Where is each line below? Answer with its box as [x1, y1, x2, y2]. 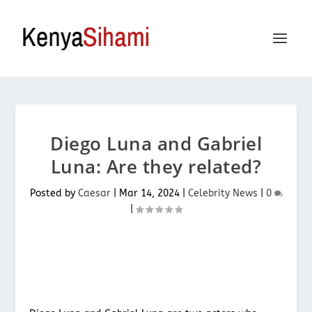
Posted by [29, 187, 78, 199]
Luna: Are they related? [50, 154, 262, 179]
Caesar [77, 187, 111, 199]
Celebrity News [187, 187, 258, 199]
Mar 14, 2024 [118, 187, 180, 199]
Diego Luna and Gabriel [50, 131, 262, 156]
